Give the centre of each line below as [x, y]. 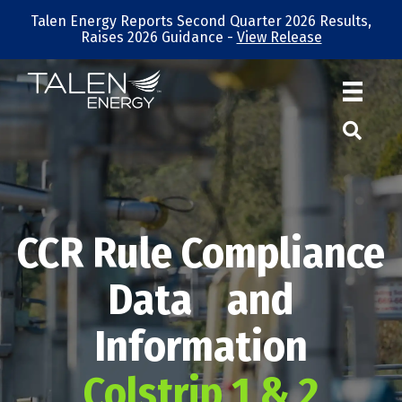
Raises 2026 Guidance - [158, 37]
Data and [201, 300]
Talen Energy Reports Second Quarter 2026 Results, [201, 21]
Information [201, 346]
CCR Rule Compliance [201, 253]
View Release [279, 37]
